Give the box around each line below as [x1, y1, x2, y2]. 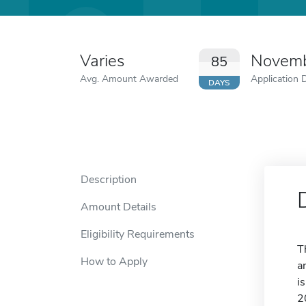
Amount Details [81, 199, 156, 214]
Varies [80, 50, 124, 72]
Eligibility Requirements [81, 227, 195, 242]
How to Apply [81, 254, 148, 269]
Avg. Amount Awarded [80, 72, 178, 85]
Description [81, 172, 137, 187]
